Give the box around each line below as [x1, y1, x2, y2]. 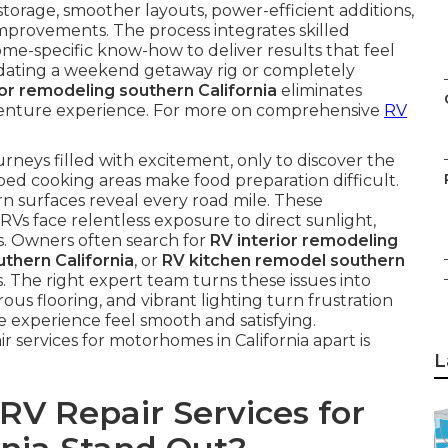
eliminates [277, 81, 362, 100]
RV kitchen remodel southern [162, 251, 405, 270]
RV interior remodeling [210, 231, 398, 250]
